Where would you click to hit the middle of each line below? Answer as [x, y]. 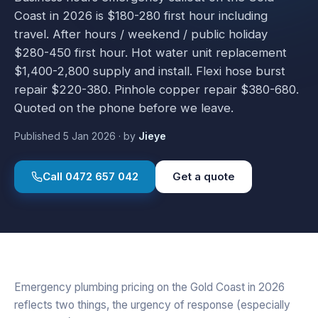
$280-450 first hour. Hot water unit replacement [150, 52]
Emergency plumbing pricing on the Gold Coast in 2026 [149, 287]
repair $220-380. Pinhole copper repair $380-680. [157, 89]
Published [39, 136]
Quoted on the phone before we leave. [124, 108]
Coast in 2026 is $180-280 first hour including [141, 15]
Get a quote [204, 176]
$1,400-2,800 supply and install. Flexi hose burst [150, 71]
